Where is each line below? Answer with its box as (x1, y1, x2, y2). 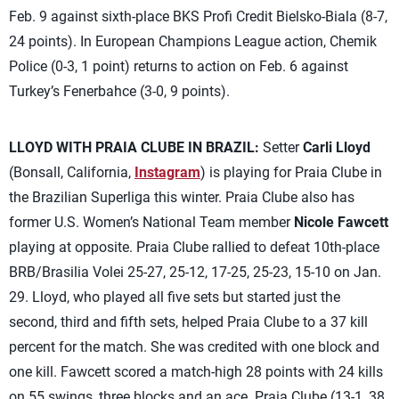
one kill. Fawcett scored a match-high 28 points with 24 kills (9, 363, 383, 380)
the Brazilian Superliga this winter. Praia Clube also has (9, 189, 354, 206)
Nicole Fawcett (294, 214, 388, 231)
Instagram (134, 164, 200, 181)
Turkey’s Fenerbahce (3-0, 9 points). (9, 83, 230, 100)
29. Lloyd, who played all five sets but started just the (9, 289, 340, 305)
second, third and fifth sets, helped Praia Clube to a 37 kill (9, 313, 368, 330)
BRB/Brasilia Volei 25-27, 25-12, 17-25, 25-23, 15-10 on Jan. (9, 264, 381, 281)
